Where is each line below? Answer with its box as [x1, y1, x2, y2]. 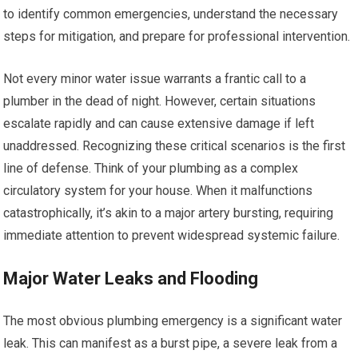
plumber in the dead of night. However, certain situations [3, 93, 316, 109]
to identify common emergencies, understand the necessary [3, 6, 339, 22]
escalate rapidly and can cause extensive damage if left [3, 116, 315, 131]
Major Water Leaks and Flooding [3, 268, 259, 288]
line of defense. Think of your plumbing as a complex [3, 161, 299, 176]
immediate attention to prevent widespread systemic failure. [3, 228, 340, 243]
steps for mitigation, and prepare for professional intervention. [3, 29, 351, 44]
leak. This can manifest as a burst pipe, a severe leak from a [3, 336, 338, 351]
